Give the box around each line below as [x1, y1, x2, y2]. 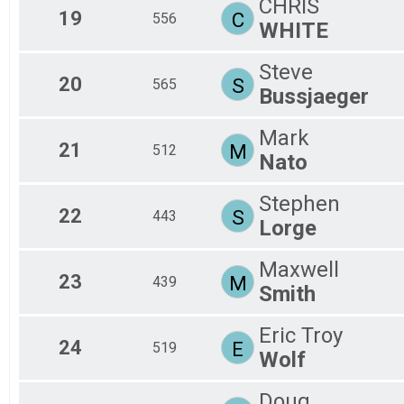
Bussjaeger [259, 83, 369, 109]
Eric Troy [259, 322, 343, 348]
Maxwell [259, 256, 339, 282]
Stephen [259, 190, 340, 216]
